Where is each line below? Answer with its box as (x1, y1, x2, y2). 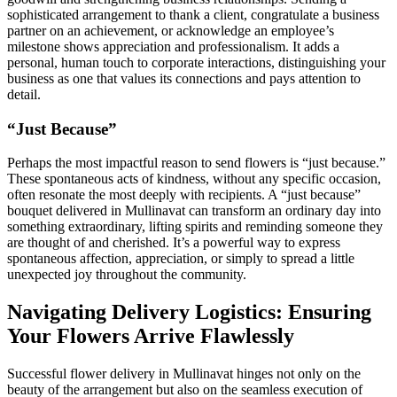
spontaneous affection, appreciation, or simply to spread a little (7, 251, 354, 267)
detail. (7, 86, 41, 102)
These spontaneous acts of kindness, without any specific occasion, (7, 171, 381, 187)
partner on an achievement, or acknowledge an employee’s (7, 22, 334, 38)
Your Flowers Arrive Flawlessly (7, 324, 294, 348)
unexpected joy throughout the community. (7, 267, 246, 283)
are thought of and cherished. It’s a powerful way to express (7, 235, 340, 251)
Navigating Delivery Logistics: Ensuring (7, 300, 371, 324)
